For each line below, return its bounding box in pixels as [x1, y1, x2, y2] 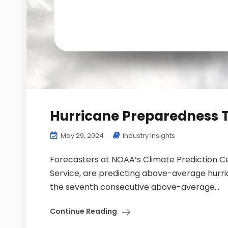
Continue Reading [50, 206, 117, 216]
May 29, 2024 [59, 131, 104, 140]
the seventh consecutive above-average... [50, 181, 219, 193]
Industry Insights [123, 131, 175, 140]
